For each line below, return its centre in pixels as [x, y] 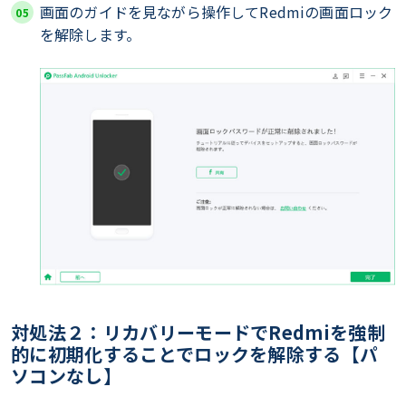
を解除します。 [91, 34]
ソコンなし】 [66, 376]
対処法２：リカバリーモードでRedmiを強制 [198, 333]
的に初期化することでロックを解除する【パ [195, 354]
